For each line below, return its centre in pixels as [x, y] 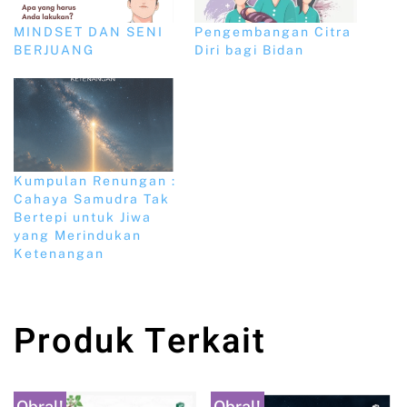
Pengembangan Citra [273, 32]
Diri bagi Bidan [249, 50]
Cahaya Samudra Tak [92, 199]
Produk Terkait [140, 341]
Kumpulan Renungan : [95, 180]
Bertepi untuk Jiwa [83, 217]
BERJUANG [54, 50]
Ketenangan [59, 253]
